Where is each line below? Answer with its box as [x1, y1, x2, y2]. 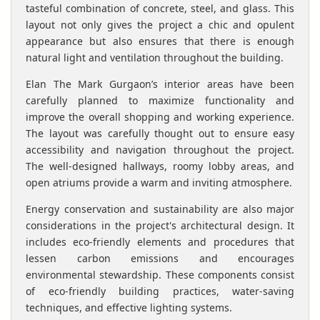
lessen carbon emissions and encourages [26, 251, 294, 265]
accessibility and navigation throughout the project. [26, 142, 294, 156]
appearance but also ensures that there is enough [26, 34, 294, 48]
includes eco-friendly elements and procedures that [26, 234, 294, 249]
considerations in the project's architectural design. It [26, 218, 294, 232]
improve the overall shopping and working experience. [26, 109, 294, 124]
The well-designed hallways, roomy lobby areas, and [26, 159, 294, 173]
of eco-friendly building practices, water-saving [26, 284, 294, 298]
